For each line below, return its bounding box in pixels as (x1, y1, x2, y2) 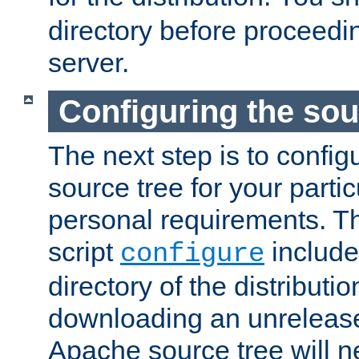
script (48, 236, 120, 268)
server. (48, 46, 129, 78)
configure (120, 239, 264, 270)
